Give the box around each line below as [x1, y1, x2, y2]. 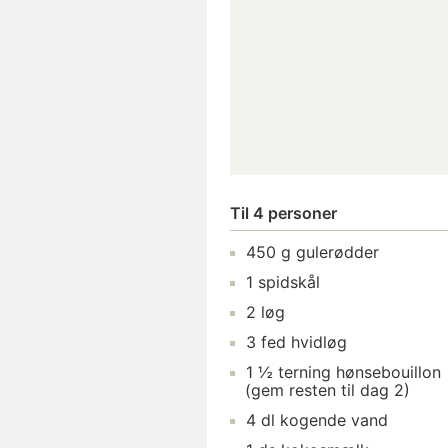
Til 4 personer [230, 203, 337, 224]
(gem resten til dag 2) [245, 380, 410, 401]
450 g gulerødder [246, 242, 379, 263]
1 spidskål [246, 272, 320, 293]
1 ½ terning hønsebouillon [246, 362, 441, 383]
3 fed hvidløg [246, 332, 347, 353]
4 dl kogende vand [246, 410, 388, 431]
